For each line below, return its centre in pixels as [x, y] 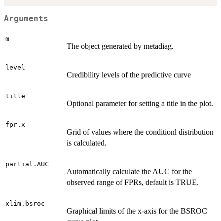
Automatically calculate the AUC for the [129, 172]
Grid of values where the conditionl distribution [140, 132]
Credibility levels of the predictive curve [129, 75]
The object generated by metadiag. [120, 46]
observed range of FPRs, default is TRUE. [133, 183]
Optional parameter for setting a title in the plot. [140, 104]
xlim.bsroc [25, 204]
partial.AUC [27, 164]
